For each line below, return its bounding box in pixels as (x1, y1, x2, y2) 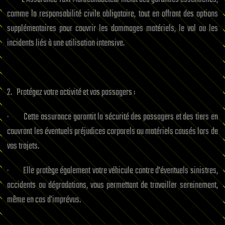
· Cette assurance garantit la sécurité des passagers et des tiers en (7, 109, 218, 125)
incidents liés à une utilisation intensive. (7, 36, 125, 51)
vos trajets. (7, 139, 40, 154)
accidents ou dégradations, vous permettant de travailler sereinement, (7, 178, 218, 193)
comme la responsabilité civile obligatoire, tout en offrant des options (7, 7, 218, 22)
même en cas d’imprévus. (7, 192, 81, 207)
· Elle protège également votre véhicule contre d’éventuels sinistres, (7, 163, 218, 178)
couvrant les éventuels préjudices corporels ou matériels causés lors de (7, 124, 218, 139)
